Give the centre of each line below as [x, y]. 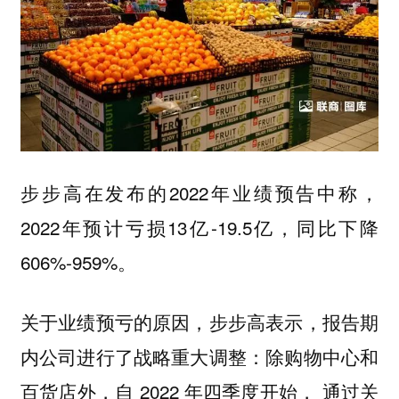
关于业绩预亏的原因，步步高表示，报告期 [199, 321]
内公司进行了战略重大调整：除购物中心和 [199, 356]
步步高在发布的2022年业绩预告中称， [199, 193]
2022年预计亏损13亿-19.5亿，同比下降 [199, 228]
